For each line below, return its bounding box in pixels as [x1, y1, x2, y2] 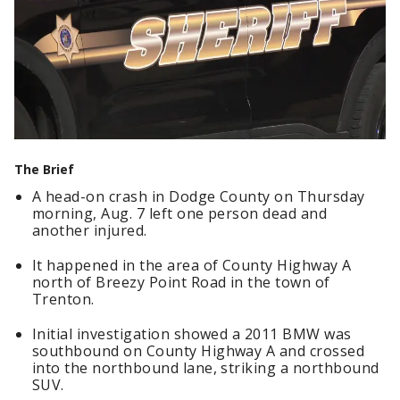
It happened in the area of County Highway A [32, 255, 352, 276]
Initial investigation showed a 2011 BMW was [32, 324, 352, 345]
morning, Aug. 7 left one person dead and [32, 204, 328, 224]
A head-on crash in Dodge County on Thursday [32, 187, 365, 207]
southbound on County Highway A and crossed [32, 341, 365, 362]
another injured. [32, 221, 147, 241]
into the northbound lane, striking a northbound [32, 358, 379, 379]
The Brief [14, 161, 74, 179]
